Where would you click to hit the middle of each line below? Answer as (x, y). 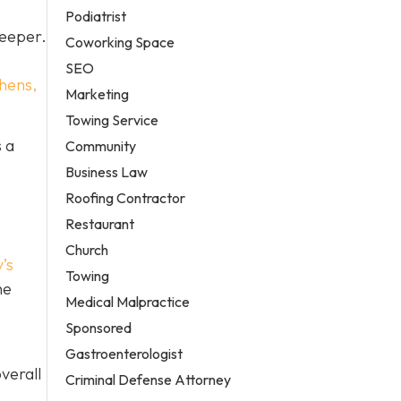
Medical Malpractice (128, 301)
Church (87, 249)
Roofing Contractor (126, 197)
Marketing (98, 94)
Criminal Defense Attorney (149, 379)
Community (101, 145)
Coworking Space (120, 42)
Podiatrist (96, 16)
